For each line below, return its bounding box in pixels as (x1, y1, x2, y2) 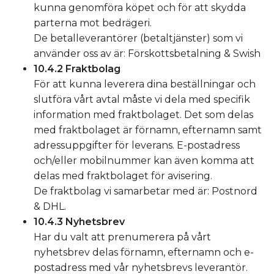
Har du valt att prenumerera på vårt (34, 231, 211, 243)
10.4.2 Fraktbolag (34, 63, 120, 75)
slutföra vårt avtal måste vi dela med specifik (34, 94, 250, 105)
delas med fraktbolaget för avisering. (34, 170, 212, 182)
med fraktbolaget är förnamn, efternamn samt (34, 124, 262, 136)
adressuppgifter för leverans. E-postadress (34, 139, 240, 151)
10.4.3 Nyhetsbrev (34, 216, 125, 228)
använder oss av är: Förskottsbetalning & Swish (34, 48, 261, 59)
